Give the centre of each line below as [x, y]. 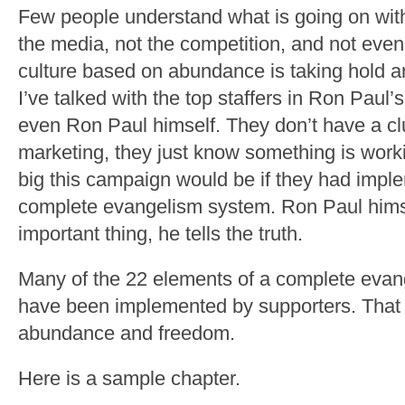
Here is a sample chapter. [129, 379]
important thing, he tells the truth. [160, 234]
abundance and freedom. [127, 334]
